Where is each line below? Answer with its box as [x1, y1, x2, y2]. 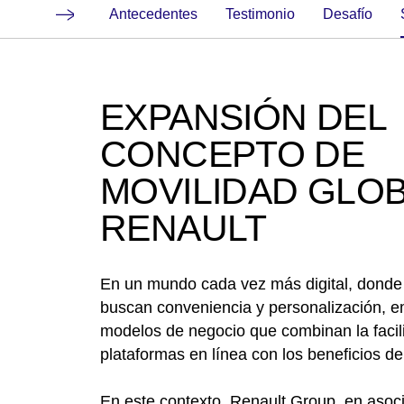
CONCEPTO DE [100, 133, 365, 175]
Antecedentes [119, 5, 197, 22]
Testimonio [233, 5, 295, 22]
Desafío [334, 5, 372, 22]
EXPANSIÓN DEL [100, 96, 386, 138]
